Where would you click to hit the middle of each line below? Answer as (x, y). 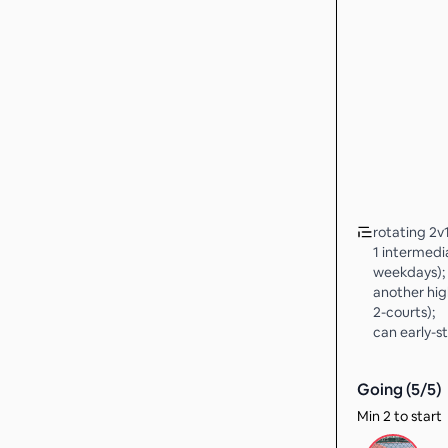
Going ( (384, 389)
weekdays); (409, 272)
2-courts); (404, 312)
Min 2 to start (399, 416)
